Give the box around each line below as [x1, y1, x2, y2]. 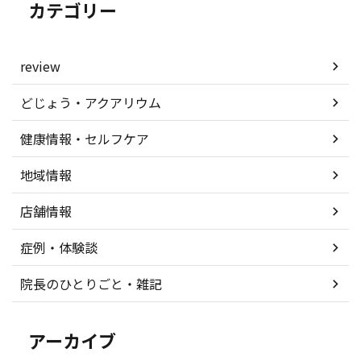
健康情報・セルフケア [20, 129, 149, 148]
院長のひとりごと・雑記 [20, 274, 162, 293]
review [20, 56, 60, 76]
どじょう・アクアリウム [20, 93, 161, 112]
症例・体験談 [20, 238, 98, 257]
